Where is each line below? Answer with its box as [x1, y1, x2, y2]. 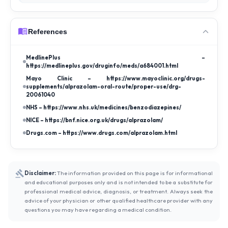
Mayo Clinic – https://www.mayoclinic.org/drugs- [26, 75, 205, 82]
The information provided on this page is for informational [56, 169, 213, 177]
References [28, 27, 67, 36]
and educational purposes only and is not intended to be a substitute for [24, 179, 213, 186]
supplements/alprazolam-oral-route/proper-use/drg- [26, 83, 181, 90]
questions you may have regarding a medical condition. [24, 206, 172, 213]
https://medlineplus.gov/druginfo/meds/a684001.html [26, 62, 178, 69]
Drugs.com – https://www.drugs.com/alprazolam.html [26, 129, 177, 136]
